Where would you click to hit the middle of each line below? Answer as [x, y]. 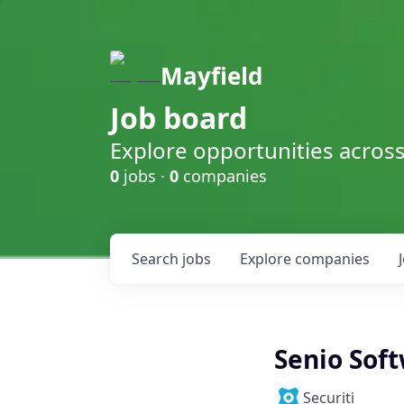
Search [157, 259]
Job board [179, 118]
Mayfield [211, 76]
